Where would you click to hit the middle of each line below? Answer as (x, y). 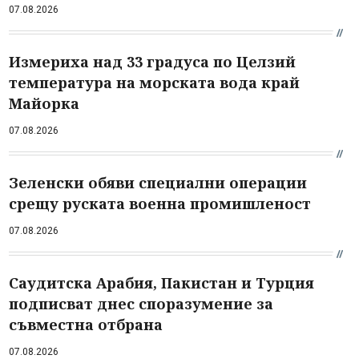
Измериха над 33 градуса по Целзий (152, 61)
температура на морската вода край (154, 82)
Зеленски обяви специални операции (158, 182)
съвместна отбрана (86, 324)
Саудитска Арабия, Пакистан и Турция (161, 282)
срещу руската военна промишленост (160, 203)
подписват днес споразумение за (141, 303)
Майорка (44, 103)
